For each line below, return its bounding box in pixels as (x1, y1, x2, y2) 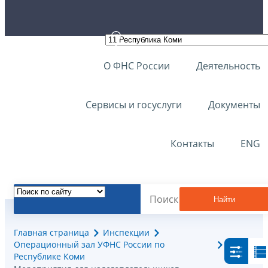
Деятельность (196, 59, 260, 72)
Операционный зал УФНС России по (14, 239, 165, 251)
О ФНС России (103, 59, 170, 72)
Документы (208, 98, 260, 111)
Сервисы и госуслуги (86, 98, 182, 111)
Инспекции (103, 227, 150, 239)
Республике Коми (14, 251, 85, 263)
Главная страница (14, 227, 89, 239)
